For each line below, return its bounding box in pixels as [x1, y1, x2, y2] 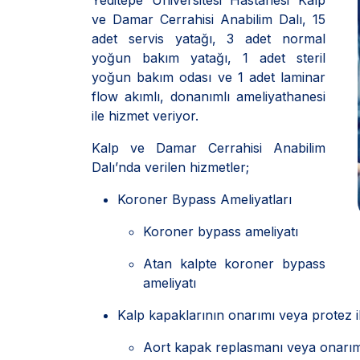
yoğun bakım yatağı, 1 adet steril [92, 50, 325, 66]
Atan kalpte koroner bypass [143, 256, 325, 272]
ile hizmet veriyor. [92, 108, 198, 124]
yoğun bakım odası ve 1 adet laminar [92, 69, 325, 85]
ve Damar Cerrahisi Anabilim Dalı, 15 [92, 11, 325, 27]
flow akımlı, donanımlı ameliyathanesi [92, 88, 325, 104]
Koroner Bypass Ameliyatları [117, 191, 292, 207]
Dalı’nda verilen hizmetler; [92, 159, 249, 175]
